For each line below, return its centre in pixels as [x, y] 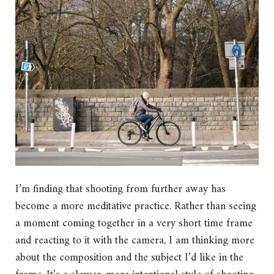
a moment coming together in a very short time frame [134, 223]
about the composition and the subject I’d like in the [129, 257]
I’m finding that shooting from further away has [120, 189]
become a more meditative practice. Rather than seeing [136, 206]
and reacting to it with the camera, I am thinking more [135, 240]
